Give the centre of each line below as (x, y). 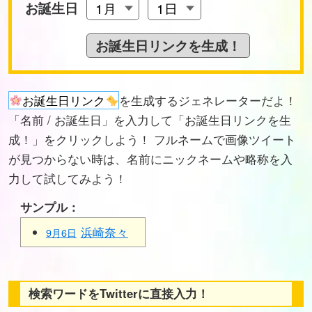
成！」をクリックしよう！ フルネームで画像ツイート (152, 139)
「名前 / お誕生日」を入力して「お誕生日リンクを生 (150, 119)
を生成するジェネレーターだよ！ (208, 100)
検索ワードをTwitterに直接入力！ (118, 294)
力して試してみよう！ (68, 178)
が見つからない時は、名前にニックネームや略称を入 (150, 158)
